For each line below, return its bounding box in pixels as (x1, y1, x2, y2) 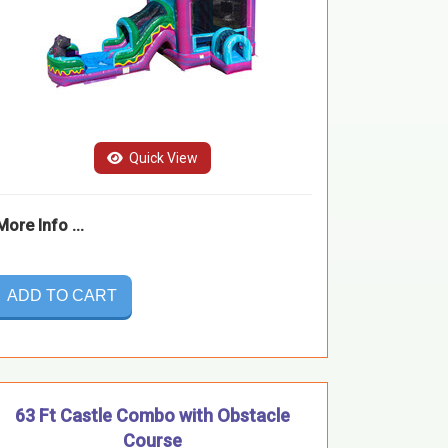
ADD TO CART (7, 286, 117, 304)
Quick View (125, 149, 198, 166)
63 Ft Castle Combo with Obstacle (14, 404, 290, 426)
